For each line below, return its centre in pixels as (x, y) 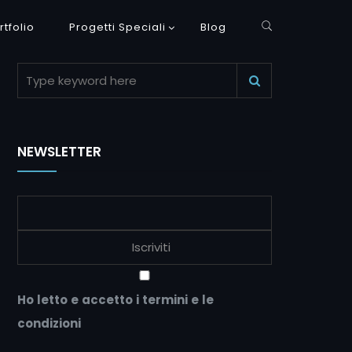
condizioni (49, 323)
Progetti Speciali (118, 27)
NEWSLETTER (59, 152)
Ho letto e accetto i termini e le (115, 300)
